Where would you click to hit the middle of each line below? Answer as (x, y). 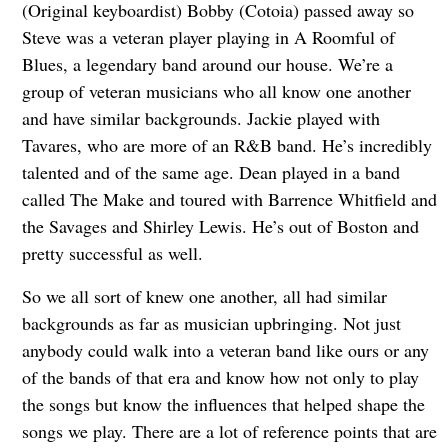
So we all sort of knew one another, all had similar (204, 295)
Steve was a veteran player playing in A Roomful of (208, 36)
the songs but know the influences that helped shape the (223, 403)
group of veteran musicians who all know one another (216, 90)
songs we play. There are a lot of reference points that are (229, 430)
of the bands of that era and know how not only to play (220, 376)
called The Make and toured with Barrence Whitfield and (229, 198)
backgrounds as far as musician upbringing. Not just (211, 322)
